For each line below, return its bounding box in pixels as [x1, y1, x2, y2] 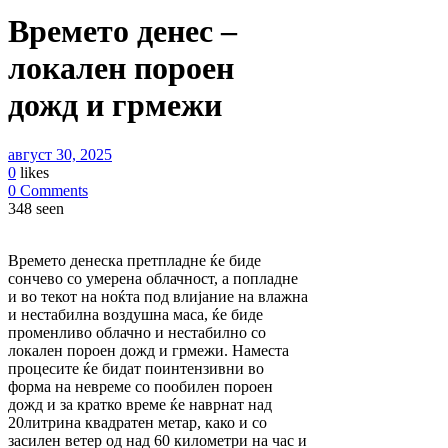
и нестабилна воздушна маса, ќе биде [8, 305, 263, 323]
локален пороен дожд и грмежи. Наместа [8, 341, 289, 359]
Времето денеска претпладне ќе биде [8, 251, 261, 269]
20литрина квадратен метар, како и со [8, 413, 267, 431]
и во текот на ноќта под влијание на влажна [8, 287, 308, 305]
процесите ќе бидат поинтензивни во [8, 359, 264, 377]
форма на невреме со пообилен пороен [8, 377, 273, 395]
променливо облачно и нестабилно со [8, 323, 266, 341]
